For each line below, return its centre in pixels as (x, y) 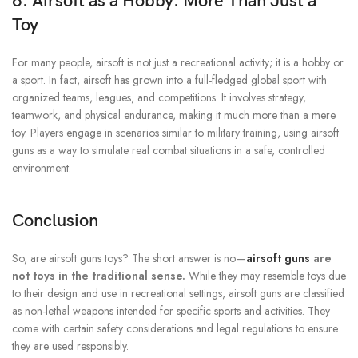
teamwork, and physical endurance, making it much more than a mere (174, 115)
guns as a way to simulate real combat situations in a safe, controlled (169, 151)
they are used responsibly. (70, 346)
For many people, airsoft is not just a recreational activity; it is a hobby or (178, 63)
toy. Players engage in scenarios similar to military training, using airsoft (175, 133)
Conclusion (55, 221)
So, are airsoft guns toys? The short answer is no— (129, 259)
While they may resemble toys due (266, 276)
